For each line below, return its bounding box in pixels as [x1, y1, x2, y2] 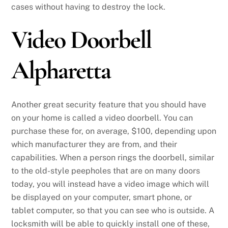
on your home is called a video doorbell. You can [11, 113, 193, 123]
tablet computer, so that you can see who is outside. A [11, 206, 215, 216]
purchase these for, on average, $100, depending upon [11, 126, 217, 136]
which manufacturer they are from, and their [11, 139, 178, 150]
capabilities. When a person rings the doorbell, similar [11, 153, 215, 163]
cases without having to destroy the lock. [11, 2, 166, 12]
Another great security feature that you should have [11, 100, 207, 110]
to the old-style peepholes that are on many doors [11, 166, 201, 176]
